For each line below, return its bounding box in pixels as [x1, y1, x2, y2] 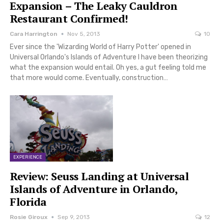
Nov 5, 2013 [67, 30, 100, 38]
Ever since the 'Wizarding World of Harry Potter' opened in [10, 43, 191, 52]
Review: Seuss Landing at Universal [10, 168, 189, 183]
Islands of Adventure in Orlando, [10, 181, 177, 196]
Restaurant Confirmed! [10, 11, 128, 26]
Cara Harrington [10, 30, 57, 38]
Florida [10, 194, 47, 209]
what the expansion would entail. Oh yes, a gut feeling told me [10, 63, 206, 72]
